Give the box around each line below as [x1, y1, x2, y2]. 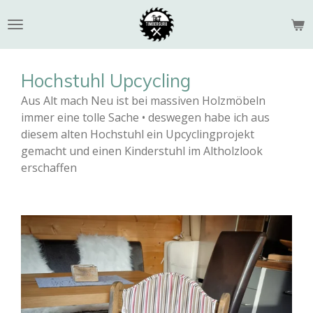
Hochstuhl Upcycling [21, 69, 191, 92]
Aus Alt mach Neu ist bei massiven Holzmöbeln [21, 93, 265, 108]
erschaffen [21, 160, 77, 175]
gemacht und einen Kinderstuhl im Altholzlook [21, 143, 263, 159]
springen [6, 42, 54, 54]
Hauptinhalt [6, 25, 68, 37]
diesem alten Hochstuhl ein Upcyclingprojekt [21, 126, 254, 142]
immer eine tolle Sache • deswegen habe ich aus [21, 110, 270, 125]
